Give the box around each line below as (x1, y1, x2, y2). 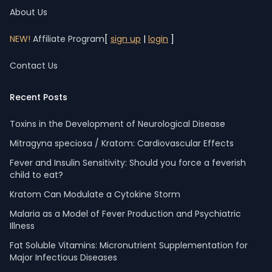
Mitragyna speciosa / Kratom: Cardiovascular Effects (10, 137, 234, 149)
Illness (10, 220, 35, 232)
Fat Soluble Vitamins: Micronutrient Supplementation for (10, 239, 248, 251)
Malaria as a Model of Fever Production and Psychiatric (10, 208, 241, 220)
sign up (110, 33, 141, 45)
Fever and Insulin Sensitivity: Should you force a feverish (10, 157, 246, 169)
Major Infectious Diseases (10, 251, 117, 263)
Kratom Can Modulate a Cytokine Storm (10, 188, 180, 200)
